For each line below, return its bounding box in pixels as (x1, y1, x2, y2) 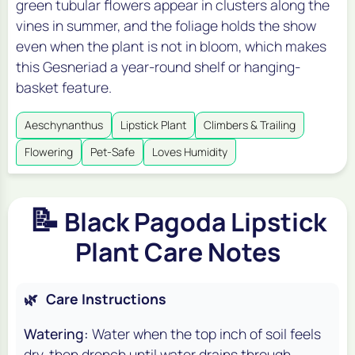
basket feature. (16, 78, 112, 97)
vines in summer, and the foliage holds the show (16, 16, 316, 36)
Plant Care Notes (74, 235, 281, 270)
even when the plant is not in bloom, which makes (16, 36, 326, 56)
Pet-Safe (90, 144, 135, 160)
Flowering (25, 144, 73, 160)
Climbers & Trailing (204, 117, 296, 133)
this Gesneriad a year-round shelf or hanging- (16, 57, 300, 77)
